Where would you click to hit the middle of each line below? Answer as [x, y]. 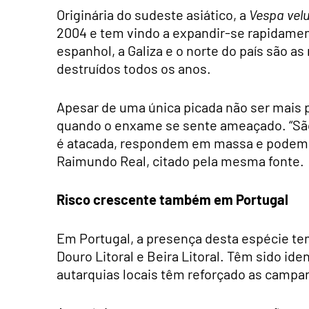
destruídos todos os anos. [134, 68]
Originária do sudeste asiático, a [153, 14]
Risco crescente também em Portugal [172, 199]
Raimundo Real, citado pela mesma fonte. [180, 160]
